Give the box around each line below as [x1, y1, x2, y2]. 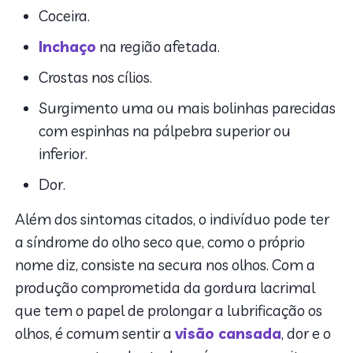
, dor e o [281, 324, 332, 344]
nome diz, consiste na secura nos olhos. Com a [15, 255, 316, 275]
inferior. [39, 144, 88, 164]
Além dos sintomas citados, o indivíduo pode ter [15, 210, 330, 229]
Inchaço [39, 37, 97, 57]
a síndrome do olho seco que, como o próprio [15, 232, 306, 252]
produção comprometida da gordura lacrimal [15, 278, 316, 298]
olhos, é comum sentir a [15, 324, 176, 344]
